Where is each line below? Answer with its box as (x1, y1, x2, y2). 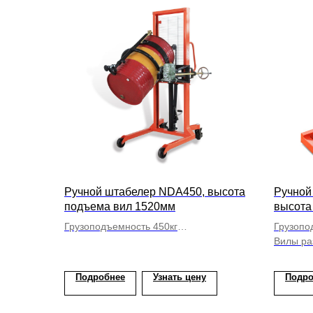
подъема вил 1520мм (64, 201, 175, 212)
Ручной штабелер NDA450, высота (64, 186, 245, 198)
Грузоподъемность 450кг (64, 221, 177, 232)
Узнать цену (153, 272, 206, 282)
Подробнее (75, 272, 125, 282)
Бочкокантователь (64, 235, 147, 247)
